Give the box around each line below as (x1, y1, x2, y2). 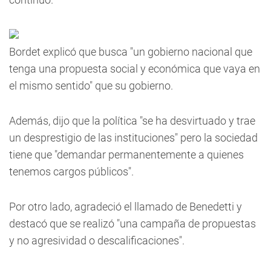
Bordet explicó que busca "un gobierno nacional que (9, 45, 252, 58)
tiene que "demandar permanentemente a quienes (9, 148, 244, 161)
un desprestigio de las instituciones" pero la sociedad (9, 131, 258, 144)
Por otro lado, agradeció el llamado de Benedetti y (9, 200, 242, 213)
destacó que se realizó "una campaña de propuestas (9, 217, 256, 230)
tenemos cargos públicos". (9, 165, 134, 178)
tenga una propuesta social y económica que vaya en (9, 62, 260, 75)
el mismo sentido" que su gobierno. (9, 79, 173, 92)
